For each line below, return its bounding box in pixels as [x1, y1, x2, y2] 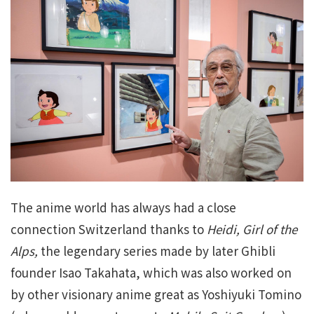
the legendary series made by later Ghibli [38, 241, 275, 259]
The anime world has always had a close [11, 198, 236, 216]
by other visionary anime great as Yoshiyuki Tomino [11, 285, 301, 303]
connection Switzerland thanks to [11, 219, 207, 238]
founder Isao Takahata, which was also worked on [11, 263, 292, 281]
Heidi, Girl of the [207, 219, 297, 238]
